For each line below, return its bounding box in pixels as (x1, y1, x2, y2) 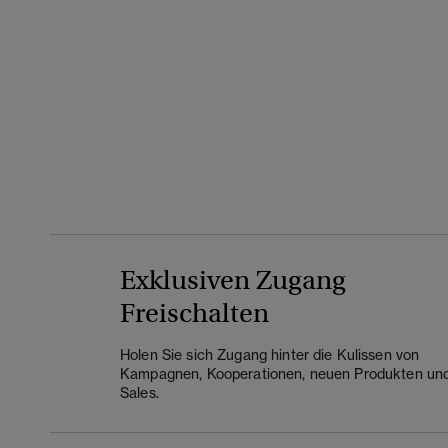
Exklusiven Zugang (120, 264, 346, 297)
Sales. (120, 384, 159, 402)
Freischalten (120, 297, 269, 330)
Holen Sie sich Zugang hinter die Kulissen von (120, 346, 420, 364)
